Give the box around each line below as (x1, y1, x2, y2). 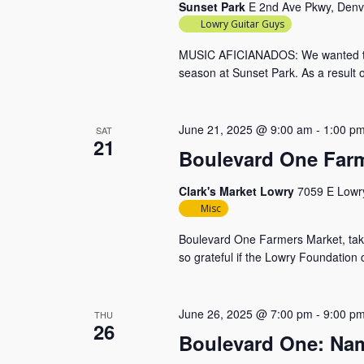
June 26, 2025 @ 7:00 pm (178, 305, 313, 322)
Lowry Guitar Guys (200, 17, 284, 31)
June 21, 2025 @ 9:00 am (178, 121, 313, 137)
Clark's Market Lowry (178, 183, 297, 199)
